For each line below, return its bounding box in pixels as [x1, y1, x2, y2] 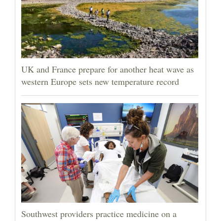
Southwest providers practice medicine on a [21, 208, 177, 220]
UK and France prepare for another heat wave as [21, 63, 194, 75]
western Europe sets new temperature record [21, 75, 179, 88]
